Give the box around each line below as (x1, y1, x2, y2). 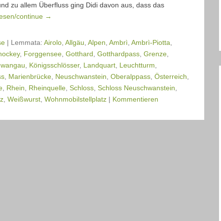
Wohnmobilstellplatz (44, 95, 107, 103)
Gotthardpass (97, 49, 140, 58)
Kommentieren (112, 95, 158, 103)
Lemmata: (11, 38, 44, 46)
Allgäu (65, 38, 84, 46)
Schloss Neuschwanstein (98, 83, 175, 92)
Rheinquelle (29, 83, 66, 92)
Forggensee (24, 49, 62, 58)
